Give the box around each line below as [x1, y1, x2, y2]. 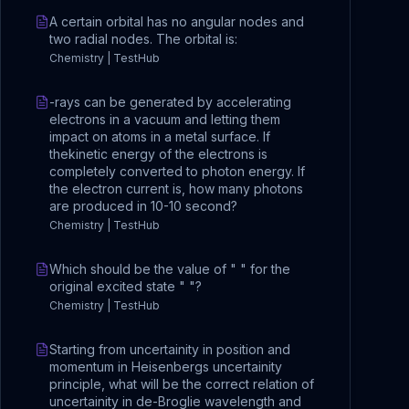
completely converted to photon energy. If [49, 163, 305, 179]
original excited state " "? [49, 278, 202, 294]
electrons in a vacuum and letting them [49, 111, 280, 127]
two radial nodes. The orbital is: [49, 31, 237, 47]
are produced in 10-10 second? [49, 198, 237, 214]
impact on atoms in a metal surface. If [49, 129, 270, 144]
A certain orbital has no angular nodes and [49, 14, 304, 29]
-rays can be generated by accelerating [49, 94, 291, 110]
